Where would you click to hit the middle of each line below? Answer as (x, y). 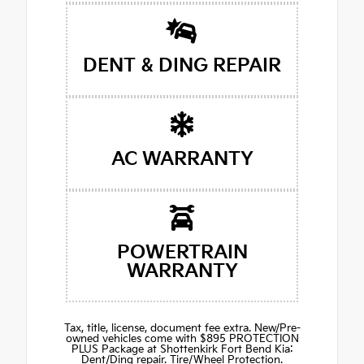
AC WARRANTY (182, 159)
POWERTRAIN (182, 252)
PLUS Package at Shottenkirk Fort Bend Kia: (182, 349)
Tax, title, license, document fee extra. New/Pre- (182, 328)
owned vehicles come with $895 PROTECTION (182, 338)
